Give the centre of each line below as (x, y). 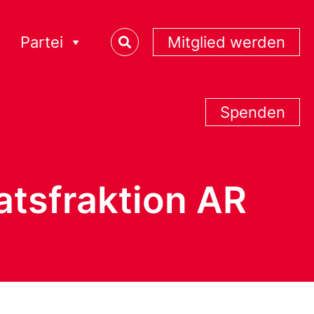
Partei (42, 42)
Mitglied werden (226, 42)
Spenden (253, 112)
